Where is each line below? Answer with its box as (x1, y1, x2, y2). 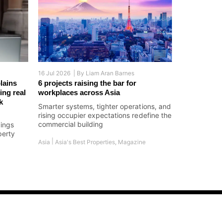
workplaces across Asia (38, 88, 120, 97)
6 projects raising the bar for (38, 78, 136, 87)
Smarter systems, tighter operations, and (38, 102, 171, 111)
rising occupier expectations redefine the (38, 111, 171, 119)
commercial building (38, 119, 104, 128)
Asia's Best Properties (55, 138, 115, 146)
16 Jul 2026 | (38, 69, 77, 77)
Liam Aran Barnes (85, 69, 135, 77)
